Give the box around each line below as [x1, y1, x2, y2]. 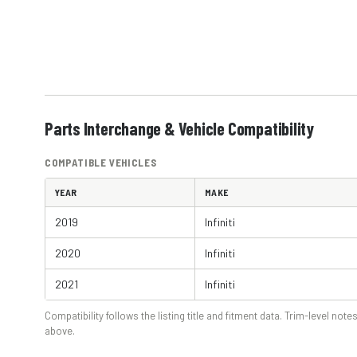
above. [45, 324, 75, 337]
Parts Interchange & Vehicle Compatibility [45, 118, 314, 139]
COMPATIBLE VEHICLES [45, 156, 157, 169]
